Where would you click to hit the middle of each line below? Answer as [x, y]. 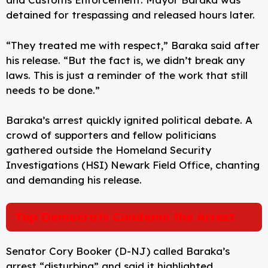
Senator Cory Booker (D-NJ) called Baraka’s [118, 251]
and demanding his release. [74, 180]
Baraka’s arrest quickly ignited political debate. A [129, 120]
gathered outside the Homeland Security [109, 150]
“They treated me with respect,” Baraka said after [133, 45]
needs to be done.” [53, 90]
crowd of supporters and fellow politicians [111, 135]
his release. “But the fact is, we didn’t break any [125, 60]
